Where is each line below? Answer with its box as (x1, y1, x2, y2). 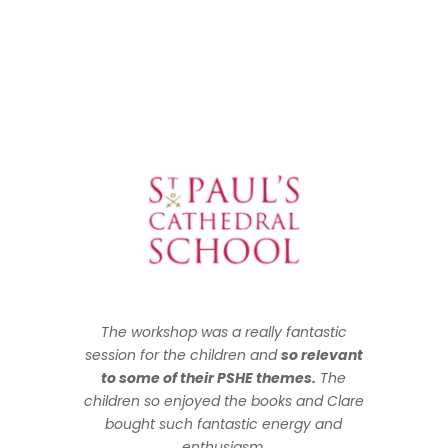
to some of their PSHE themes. (101, 368, 317, 389)
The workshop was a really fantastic (100, 322, 347, 343)
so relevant (280, 345, 363, 366)
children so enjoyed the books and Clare (83, 391, 364, 412)
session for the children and (84, 345, 281, 366)
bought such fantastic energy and (105, 414, 343, 435)
